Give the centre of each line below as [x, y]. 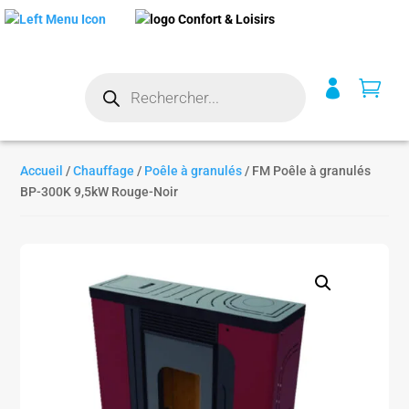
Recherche [115, 79]
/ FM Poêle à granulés [307, 171]
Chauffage [104, 171]
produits [108, 104]
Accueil [42, 171]
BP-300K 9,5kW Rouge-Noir [100, 192]
